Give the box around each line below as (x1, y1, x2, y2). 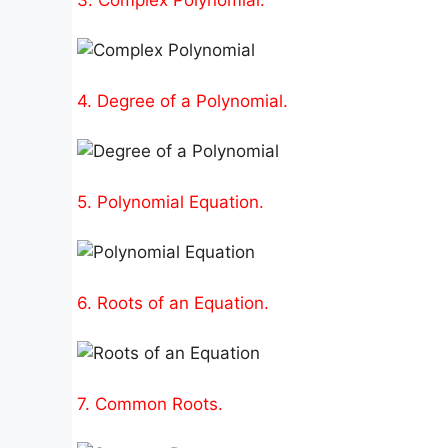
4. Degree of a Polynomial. (77, 90, 288, 111)
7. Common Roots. (77, 393, 223, 414)
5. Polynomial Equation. (77, 191, 264, 212)
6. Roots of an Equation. (77, 292, 269, 313)
